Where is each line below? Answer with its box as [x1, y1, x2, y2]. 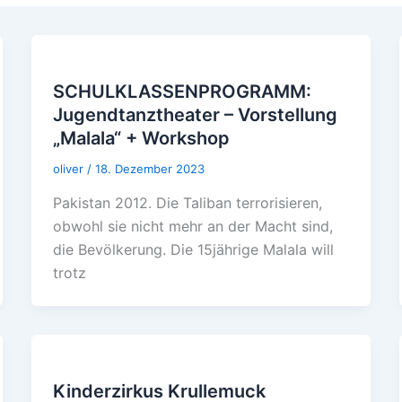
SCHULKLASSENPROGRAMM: [52, 80, 311, 102]
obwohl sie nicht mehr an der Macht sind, [52, 216, 333, 235]
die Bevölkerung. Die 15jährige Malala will [52, 240, 334, 258]
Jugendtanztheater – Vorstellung [52, 103, 337, 126]
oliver [52, 161, 87, 176]
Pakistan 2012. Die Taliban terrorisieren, [52, 193, 322, 212]
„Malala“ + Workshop [52, 127, 230, 149]
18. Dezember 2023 [94, 161, 205, 176]
